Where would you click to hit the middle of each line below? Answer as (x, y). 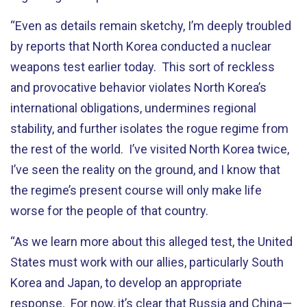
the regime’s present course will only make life (136, 190)
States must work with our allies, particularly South (147, 262)
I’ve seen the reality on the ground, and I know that (145, 170)
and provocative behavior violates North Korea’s (138, 87)
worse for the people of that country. (109, 211)
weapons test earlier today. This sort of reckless (143, 67)
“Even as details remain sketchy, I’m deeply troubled (151, 26)
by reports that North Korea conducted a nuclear (141, 46)
